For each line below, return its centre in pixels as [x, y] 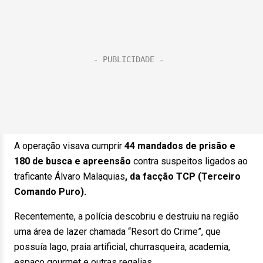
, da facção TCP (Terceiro [183, 176]
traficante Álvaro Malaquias [70, 176]
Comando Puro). [50, 192]
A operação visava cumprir [69, 146]
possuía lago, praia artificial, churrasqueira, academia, [122, 247]
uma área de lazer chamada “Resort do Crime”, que [117, 232]
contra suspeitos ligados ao [189, 161]
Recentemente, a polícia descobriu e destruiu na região [127, 216]
